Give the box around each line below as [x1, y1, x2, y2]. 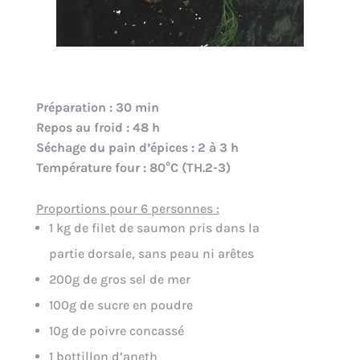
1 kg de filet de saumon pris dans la [48, 219, 260, 235]
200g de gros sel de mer [48, 271, 190, 287]
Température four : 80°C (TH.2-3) [35, 159, 231, 175]
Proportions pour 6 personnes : [35, 200, 219, 216]
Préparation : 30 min [35, 99, 159, 115]
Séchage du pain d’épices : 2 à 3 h [35, 139, 239, 155]
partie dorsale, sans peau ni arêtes [48, 245, 254, 261]
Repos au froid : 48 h [35, 119, 160, 135]
